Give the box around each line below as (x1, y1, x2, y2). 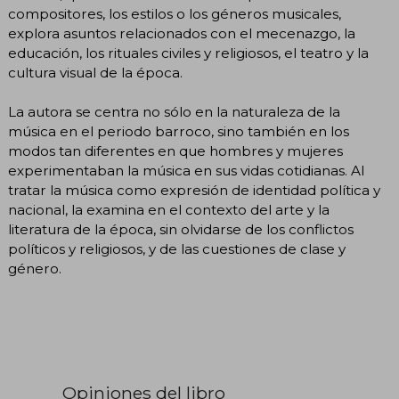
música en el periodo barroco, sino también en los (8, 123, 349, 141)
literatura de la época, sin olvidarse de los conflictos (8, 221, 354, 239)
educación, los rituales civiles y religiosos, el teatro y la (8, 45, 369, 62)
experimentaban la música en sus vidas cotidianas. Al (8, 162, 364, 180)
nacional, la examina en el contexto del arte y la (8, 201, 330, 219)
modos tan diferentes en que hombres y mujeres (8, 142, 343, 160)
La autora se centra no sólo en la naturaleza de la (8, 103, 340, 121)
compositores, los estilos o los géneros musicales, (8, 5, 341, 23)
